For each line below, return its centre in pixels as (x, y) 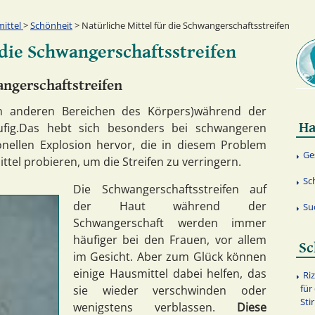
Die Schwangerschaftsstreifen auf (170, 189)
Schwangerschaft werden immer (170, 223)
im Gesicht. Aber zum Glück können (170, 256)
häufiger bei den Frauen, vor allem (170, 239)
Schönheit (51, 25)
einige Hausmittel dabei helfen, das (170, 273)
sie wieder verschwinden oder (170, 290)
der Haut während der (170, 206)
